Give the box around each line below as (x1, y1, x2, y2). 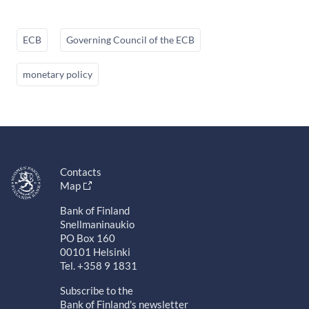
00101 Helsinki (59, 246, 130, 259)
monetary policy (23, 68, 92, 81)
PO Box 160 (59, 232, 115, 245)
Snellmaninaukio (59, 218, 134, 231)
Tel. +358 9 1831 (59, 259, 137, 272)
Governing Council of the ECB (66, 34, 195, 46)
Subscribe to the (59, 284, 133, 297)
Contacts (59, 166, 101, 179)
